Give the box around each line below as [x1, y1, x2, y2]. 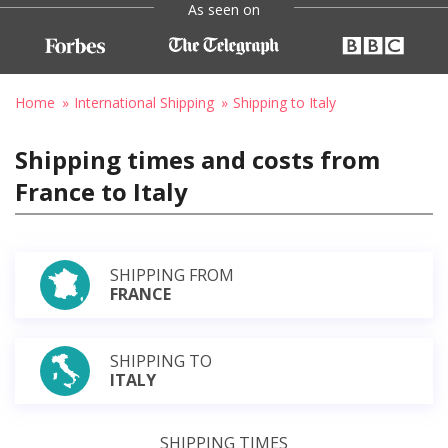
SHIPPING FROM [110, 263, 234, 286]
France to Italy [15, 174, 188, 208]
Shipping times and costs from [15, 142, 380, 176]
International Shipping [74, 92, 214, 112]
